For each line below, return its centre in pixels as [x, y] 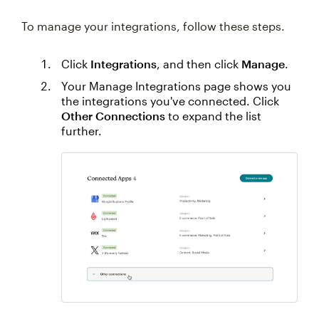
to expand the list [213, 116]
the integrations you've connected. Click [170, 101]
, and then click [199, 64]
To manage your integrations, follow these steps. [153, 26]
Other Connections [113, 116]
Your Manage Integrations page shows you [176, 86]
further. [82, 131]
